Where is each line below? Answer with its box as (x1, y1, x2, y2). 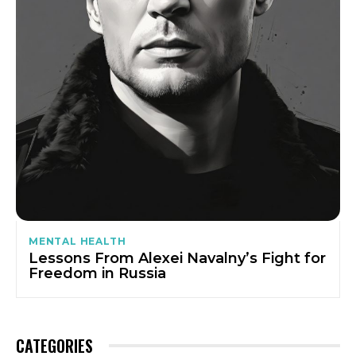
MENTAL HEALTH (29, 235, 126, 248)
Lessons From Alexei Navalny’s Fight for (29, 250, 326, 268)
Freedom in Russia (29, 265, 166, 283)
